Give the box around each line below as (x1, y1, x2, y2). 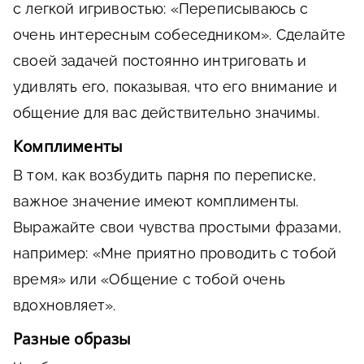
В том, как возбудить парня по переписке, (13, 166, 317, 184)
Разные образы (13, 327, 132, 349)
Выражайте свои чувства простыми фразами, (13, 218, 342, 236)
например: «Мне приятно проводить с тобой (13, 244, 337, 262)
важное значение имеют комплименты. (13, 192, 299, 210)
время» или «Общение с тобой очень (13, 270, 285, 288)
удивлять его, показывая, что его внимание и (13, 77, 337, 95)
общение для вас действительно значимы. (13, 103, 319, 121)
